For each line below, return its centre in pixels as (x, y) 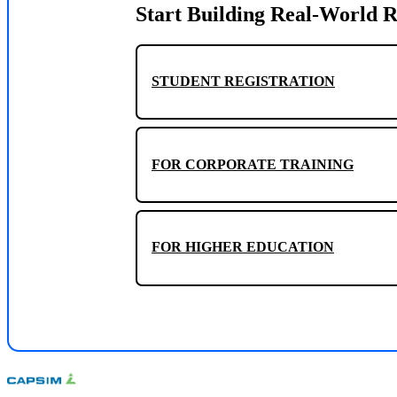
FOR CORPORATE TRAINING (253, 165)
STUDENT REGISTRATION (243, 82)
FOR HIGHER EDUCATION (243, 247)
